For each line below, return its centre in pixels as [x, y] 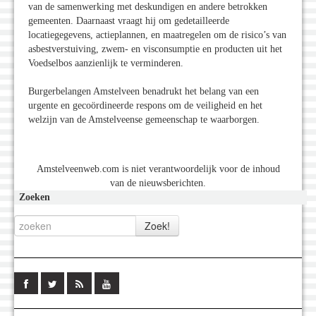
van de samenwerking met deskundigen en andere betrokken [148, 7]
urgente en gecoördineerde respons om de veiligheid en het [145, 106]
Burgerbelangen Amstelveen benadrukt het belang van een [144, 92]
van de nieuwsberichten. [158, 183]
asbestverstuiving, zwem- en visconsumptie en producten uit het [155, 49]
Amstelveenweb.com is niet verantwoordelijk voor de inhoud [158, 169]
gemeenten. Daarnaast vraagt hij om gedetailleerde [129, 21]
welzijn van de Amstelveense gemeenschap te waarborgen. [144, 120]
